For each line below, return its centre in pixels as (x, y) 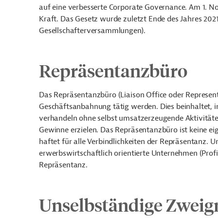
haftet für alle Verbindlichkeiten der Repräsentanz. (125, 142)
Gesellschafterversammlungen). (92, 31)
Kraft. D (52, 19)
